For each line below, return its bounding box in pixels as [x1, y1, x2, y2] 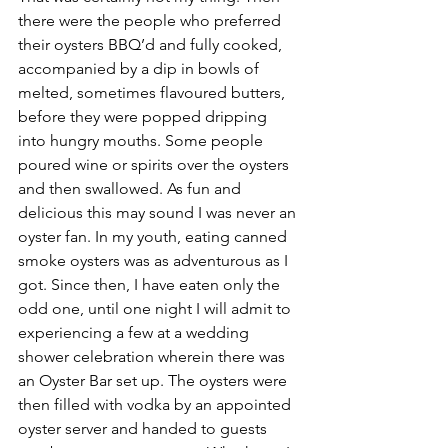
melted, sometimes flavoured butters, [18, 83, 289, 102]
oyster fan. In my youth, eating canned [18, 227, 291, 246]
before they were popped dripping [18, 107, 271, 126]
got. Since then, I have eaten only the [18, 275, 284, 294]
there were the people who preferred [18, 11, 285, 30]
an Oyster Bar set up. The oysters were [18, 371, 291, 390]
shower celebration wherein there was [18, 347, 289, 366]
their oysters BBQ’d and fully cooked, [18, 35, 286, 54]
